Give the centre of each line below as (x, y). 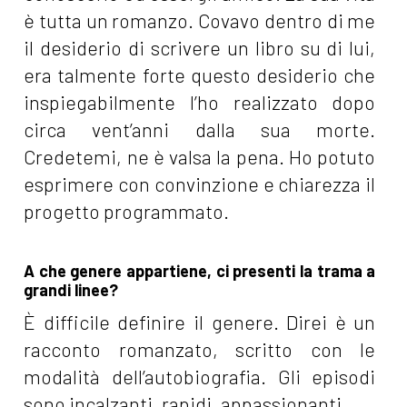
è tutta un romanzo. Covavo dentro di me (200, 21)
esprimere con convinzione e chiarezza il (200, 184)
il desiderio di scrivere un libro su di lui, (200, 48)
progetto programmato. (127, 212)
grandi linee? (71, 290)
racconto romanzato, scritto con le (200, 350)
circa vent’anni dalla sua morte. (200, 130)
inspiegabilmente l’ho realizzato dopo (200, 103)
